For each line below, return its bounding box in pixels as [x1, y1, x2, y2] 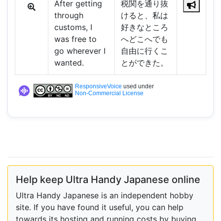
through [54, 10, 83, 21]
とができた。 [120, 58, 168, 68]
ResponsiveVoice [74, 83, 122, 90]
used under [121, 83, 154, 90]
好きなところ [120, 22, 168, 33]
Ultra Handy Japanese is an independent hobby [16, 190, 193, 200]
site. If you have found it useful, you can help [16, 202, 184, 212]
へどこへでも [120, 34, 168, 44]
